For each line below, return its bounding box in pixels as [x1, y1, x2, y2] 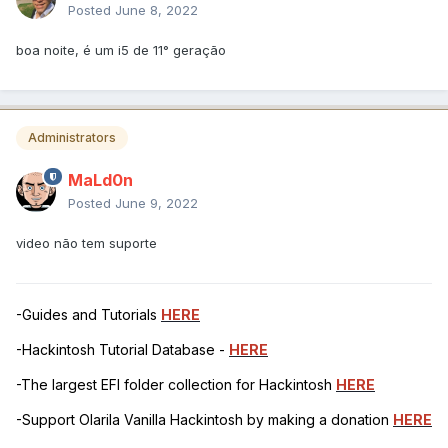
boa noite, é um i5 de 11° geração [16, 42, 226, 59]
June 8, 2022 [115, 2, 198, 19]
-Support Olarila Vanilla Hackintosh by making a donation [16, 410, 393, 428]
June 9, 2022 [115, 194, 198, 211]
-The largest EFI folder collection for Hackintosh [16, 375, 336, 393]
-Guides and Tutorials [16, 305, 161, 323]
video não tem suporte [16, 234, 157, 251]
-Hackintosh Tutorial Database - [16, 340, 229, 358]
